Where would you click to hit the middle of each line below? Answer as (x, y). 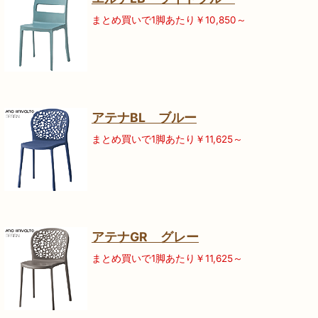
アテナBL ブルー (144, 118)
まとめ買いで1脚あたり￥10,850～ (169, 20)
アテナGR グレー (145, 237)
